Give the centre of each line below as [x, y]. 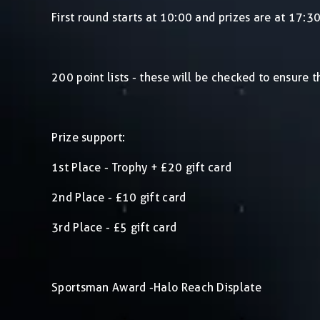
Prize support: [89, 137]
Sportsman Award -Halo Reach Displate [156, 287]
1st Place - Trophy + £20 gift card [142, 167]
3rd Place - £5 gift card [114, 227]
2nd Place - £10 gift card [119, 197]
